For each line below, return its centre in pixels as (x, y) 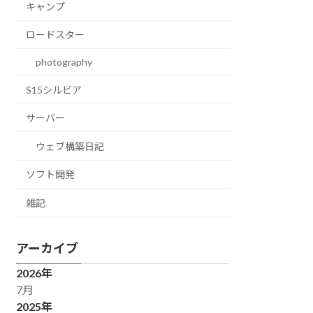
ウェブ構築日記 (70, 146)
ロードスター (56, 35)
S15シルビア (54, 89)
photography (64, 62)
